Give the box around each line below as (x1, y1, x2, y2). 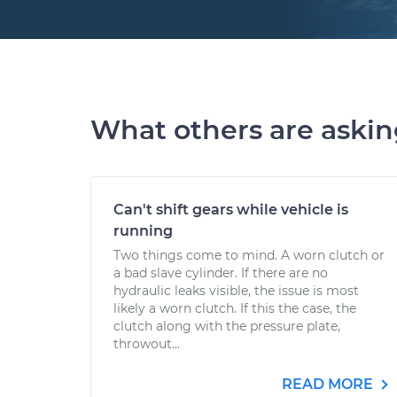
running (113, 222, 173, 239)
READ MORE (282, 376, 377, 393)
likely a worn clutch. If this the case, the (113, 300, 356, 316)
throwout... (113, 336, 180, 352)
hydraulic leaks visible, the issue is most (113, 283, 359, 299)
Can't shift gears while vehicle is (113, 201, 348, 218)
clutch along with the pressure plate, (113, 318, 340, 334)
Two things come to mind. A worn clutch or (113, 247, 385, 263)
